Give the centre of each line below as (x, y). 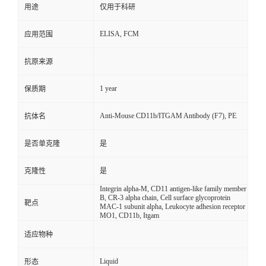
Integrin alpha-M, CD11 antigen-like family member (173, 189)
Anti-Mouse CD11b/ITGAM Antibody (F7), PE (168, 116)
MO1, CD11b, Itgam (129, 216)
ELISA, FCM (119, 34)
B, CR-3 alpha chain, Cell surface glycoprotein (165, 198)
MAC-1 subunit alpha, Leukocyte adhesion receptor (172, 207)
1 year (108, 89)
